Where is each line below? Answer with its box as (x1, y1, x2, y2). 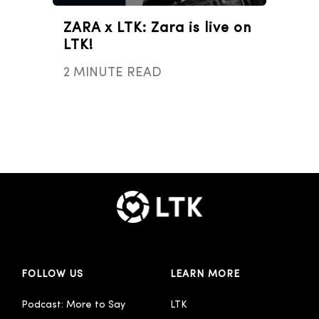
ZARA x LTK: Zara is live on (63, 21, 251, 36)
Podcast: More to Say (21, 300, 125, 310)
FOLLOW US (21, 269, 83, 280)
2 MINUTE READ (63, 66, 162, 80)
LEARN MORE (170, 269, 240, 280)
